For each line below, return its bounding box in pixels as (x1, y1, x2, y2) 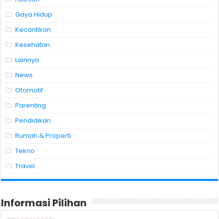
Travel (15, 161, 35, 171)
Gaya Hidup (15, 10, 53, 20)
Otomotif (15, 86, 44, 95)
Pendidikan (15, 116, 51, 126)
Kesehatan (15, 40, 50, 50)
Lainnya (15, 55, 40, 65)
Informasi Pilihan (1, 196, 87, 210)
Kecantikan (15, 25, 51, 35)
